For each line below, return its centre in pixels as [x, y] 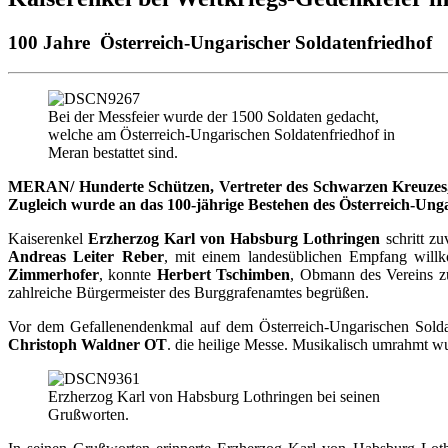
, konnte [128, 275]
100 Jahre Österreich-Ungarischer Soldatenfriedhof [220, 42]
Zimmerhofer [53, 275]
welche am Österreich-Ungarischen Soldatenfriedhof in [221, 135]
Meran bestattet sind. [113, 153]
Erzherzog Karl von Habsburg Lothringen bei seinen [214, 397]
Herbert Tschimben [223, 275]
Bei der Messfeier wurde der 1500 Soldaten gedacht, [213, 117]
